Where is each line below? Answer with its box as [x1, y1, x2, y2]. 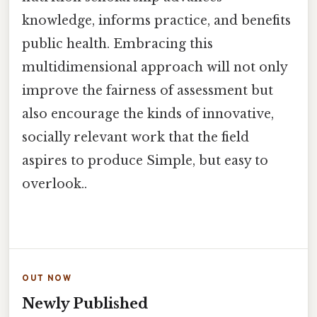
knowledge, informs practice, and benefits [22, 12, 291, 28]
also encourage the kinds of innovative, [22, 105, 274, 122]
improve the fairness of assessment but [22, 82, 273, 98]
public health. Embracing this [22, 35, 213, 52]
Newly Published [22, 295, 148, 312]
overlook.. [22, 175, 87, 192]
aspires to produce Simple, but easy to [22, 152, 268, 168]
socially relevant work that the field [22, 129, 249, 145]
